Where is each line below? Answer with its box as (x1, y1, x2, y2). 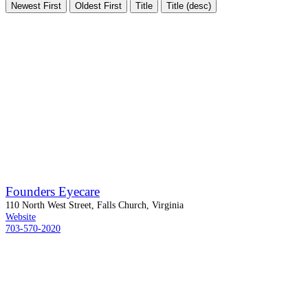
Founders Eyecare (5, 184, 100, 199)
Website (5, 211, 36, 222)
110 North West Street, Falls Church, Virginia (5, 199, 184, 210)
